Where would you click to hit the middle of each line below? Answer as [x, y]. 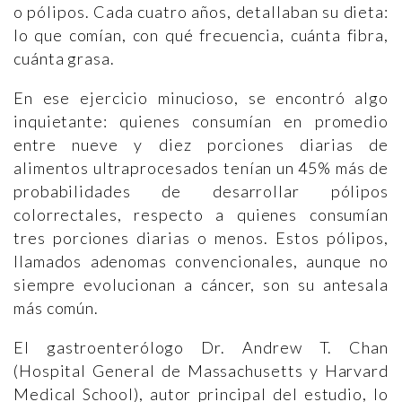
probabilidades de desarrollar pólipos [201, 191]
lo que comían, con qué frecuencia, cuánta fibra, [201, 35]
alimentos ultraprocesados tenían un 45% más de [201, 167]
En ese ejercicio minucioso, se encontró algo [201, 97]
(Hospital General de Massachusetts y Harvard [201, 370]
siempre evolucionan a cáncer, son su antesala [201, 284]
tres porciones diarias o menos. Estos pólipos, [201, 237]
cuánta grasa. [64, 58]
